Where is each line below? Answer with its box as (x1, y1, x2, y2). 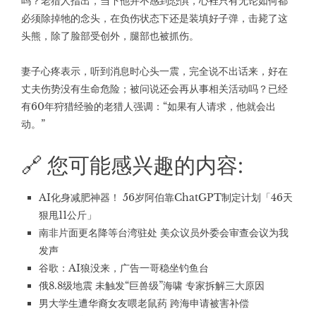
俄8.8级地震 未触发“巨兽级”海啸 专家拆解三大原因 (39, 279, 265, 292)
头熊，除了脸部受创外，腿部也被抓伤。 (21, 30, 199, 42)
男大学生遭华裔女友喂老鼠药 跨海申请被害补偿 (39, 297, 249, 310)
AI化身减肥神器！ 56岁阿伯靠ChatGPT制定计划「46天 (39, 191, 293, 204)
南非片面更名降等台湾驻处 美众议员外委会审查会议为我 (39, 226, 288, 239)
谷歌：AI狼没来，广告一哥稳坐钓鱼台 (39, 262, 209, 274)
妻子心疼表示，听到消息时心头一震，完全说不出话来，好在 (21, 65, 288, 78)
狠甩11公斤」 (39, 209, 97, 221)
